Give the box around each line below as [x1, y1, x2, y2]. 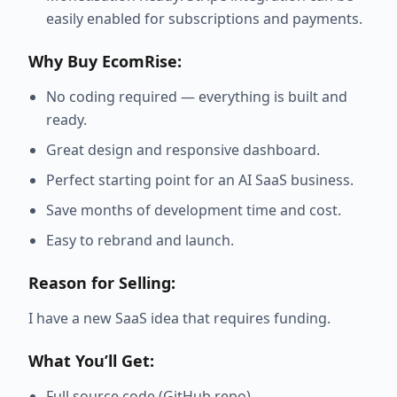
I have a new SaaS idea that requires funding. [28, 308, 331, 329]
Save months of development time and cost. [46, 200, 341, 221]
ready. [46, 110, 87, 130]
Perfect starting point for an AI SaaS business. [46, 170, 354, 191]
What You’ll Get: [28, 350, 154, 372]
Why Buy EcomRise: [28, 51, 182, 73]
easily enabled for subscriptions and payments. [46, 9, 362, 29]
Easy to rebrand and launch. [46, 230, 234, 251]
